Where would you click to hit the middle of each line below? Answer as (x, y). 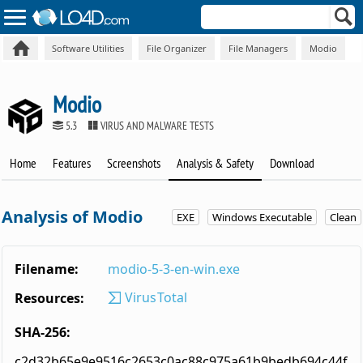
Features (72, 163)
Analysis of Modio (73, 217)
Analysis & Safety (216, 163)
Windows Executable (262, 218)
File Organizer (176, 48)
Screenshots (134, 163)
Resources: (50, 299)
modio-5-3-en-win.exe (174, 269)
